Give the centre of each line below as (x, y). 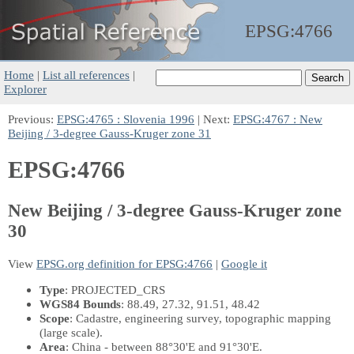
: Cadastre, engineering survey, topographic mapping (200, 318)
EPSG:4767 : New (278, 119)
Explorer (25, 89)
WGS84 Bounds (80, 303)
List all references (86, 75)
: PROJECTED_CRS (115, 289)
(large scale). (71, 332)
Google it (244, 263)
